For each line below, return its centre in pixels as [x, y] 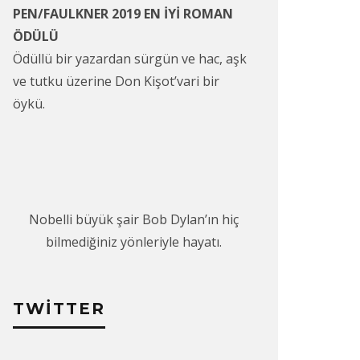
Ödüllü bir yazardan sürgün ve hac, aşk [130, 58]
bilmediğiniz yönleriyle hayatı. [133, 241]
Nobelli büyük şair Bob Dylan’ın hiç [133, 219]
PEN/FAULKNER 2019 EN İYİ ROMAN [123, 13]
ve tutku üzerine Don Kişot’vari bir [116, 81]
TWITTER [59, 308]
